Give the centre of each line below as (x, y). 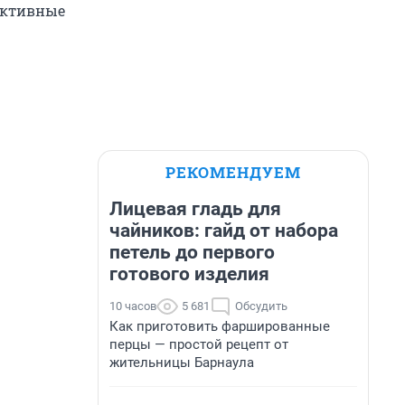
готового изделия (189, 274)
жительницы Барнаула (182, 363)
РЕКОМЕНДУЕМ (233, 172)
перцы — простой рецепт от (199, 344)
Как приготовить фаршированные (220, 326)
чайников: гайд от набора (224, 231)
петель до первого (192, 252)
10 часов (133, 306)
